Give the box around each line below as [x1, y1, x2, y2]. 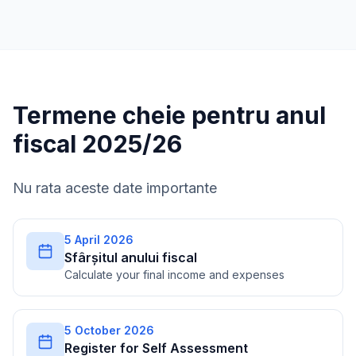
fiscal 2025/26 [13, 130, 182, 158]
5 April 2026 [64, 233, 133, 246]
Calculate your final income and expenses [64, 268, 284, 281]
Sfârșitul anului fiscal [64, 250, 197, 265]
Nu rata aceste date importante [13, 180, 217, 196]
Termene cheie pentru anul [13, 101, 326, 130]
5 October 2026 [64, 323, 154, 337]
